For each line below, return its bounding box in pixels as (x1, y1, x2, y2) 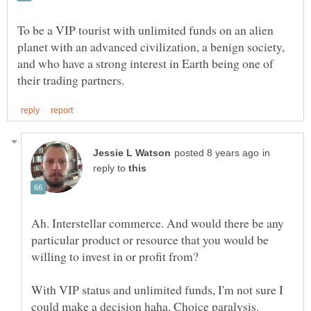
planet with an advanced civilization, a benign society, (17, 37, 285, 55)
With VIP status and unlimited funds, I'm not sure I (31, 281, 283, 299)
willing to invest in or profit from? (31, 248, 199, 265)
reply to (93, 163, 128, 174)
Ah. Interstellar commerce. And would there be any (31, 215, 284, 232)
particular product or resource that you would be (31, 231, 269, 249)
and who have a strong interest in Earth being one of (17, 54, 274, 72)
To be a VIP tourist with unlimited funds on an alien (17, 21, 274, 38)
